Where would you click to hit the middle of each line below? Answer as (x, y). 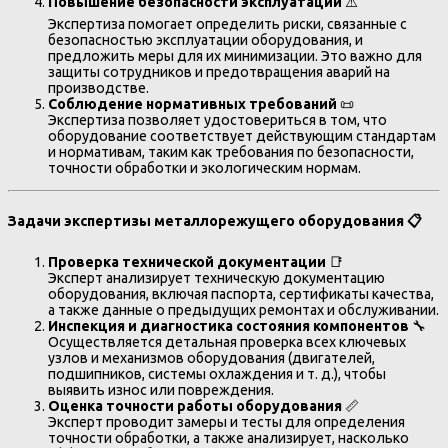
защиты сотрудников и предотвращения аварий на (219, 72)
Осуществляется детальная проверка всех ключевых (227, 341)
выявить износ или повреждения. (161, 389)
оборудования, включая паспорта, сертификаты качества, (241, 293)
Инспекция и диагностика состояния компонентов (228, 325)
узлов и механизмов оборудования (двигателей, (211, 357)
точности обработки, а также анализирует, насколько (228, 437)
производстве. (98, 88)
